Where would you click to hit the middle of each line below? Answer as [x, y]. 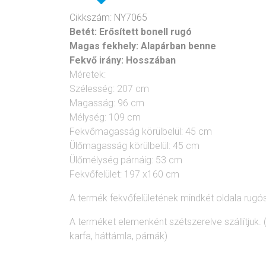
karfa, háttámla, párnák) [118, 236]
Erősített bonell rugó [145, 32]
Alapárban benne [178, 46]
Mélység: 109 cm [105, 118]
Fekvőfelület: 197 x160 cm [124, 175]
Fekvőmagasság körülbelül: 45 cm [141, 132]
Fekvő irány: [96, 61]
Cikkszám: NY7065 [108, 18]
